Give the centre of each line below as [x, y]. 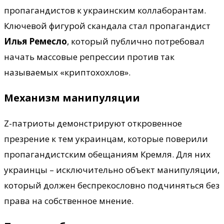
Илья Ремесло [35, 41]
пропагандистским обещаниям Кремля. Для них [107, 154]
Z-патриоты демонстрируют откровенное [93, 123]
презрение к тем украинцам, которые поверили [106, 138]
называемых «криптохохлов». [67, 72]
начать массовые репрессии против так [89, 57]
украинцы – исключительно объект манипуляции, [112, 169]
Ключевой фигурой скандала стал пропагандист [107, 26]
